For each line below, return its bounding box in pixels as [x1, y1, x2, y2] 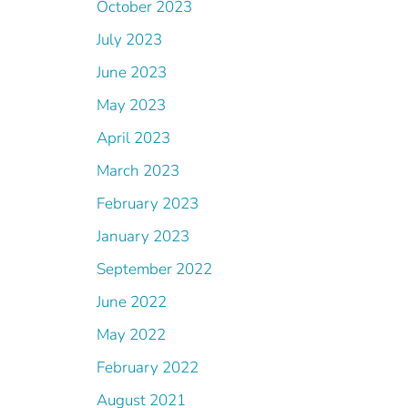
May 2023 [97, 95, 166, 116]
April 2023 [97, 127, 170, 148]
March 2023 [97, 160, 179, 181]
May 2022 [97, 324, 166, 345]
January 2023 [97, 226, 189, 247]
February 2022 [97, 357, 199, 378]
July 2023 [97, 29, 162, 50]
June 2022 [97, 291, 167, 312]
